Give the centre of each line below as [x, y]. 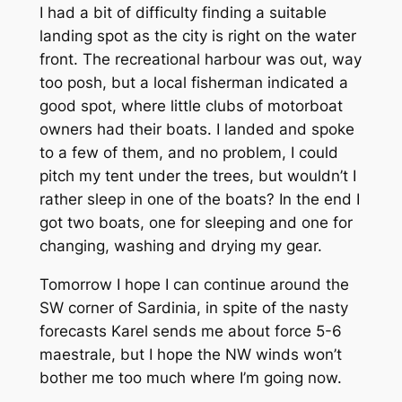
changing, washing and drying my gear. [180, 246]
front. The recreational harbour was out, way [200, 60]
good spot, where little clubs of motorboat [191, 106]
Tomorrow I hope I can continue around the [194, 285]
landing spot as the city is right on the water [197, 36]
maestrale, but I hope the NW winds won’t [190, 355]
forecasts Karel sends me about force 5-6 [190, 332]
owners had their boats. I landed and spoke [197, 130]
